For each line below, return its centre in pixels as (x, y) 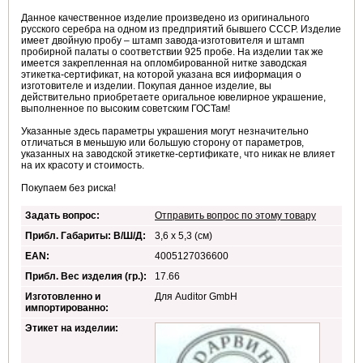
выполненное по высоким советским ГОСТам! (126, 109)
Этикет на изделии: (72, 329)
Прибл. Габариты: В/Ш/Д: (85, 236)
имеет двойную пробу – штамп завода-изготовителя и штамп (163, 41)
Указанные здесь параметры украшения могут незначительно (165, 132)
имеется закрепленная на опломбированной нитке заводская (164, 64)
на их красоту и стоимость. (83, 166)
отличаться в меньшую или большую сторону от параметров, (162, 143)
